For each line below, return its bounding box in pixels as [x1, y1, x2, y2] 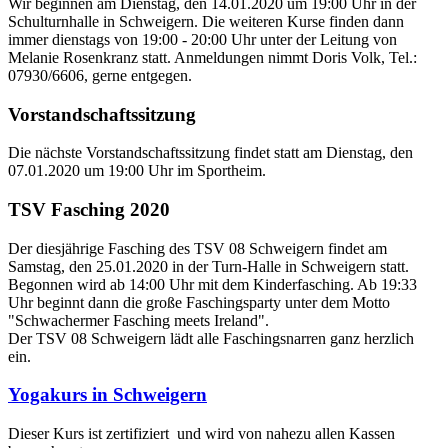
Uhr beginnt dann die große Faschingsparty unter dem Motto [8, 293, 390, 311]
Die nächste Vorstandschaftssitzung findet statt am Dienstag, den [8, 144, 413, 162]
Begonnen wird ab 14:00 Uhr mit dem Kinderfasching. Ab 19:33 [8, 275, 417, 293]
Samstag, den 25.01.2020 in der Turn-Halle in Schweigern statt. [8, 257, 409, 275]
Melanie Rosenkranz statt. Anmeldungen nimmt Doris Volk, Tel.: [8, 48, 417, 66]
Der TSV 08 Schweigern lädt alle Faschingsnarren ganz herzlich [8, 329, 414, 347]
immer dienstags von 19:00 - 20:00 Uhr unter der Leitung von [8, 30, 397, 48]
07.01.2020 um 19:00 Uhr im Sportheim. [8, 162, 266, 180]
